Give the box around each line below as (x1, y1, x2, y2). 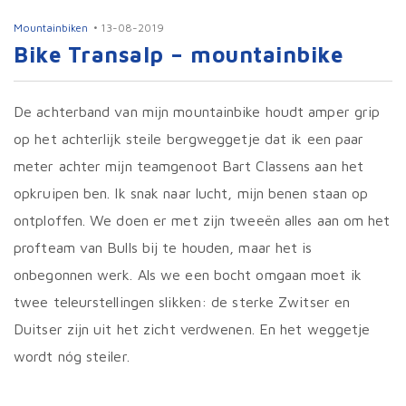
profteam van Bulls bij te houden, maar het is (14, 239, 313, 256)
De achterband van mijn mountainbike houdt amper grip (14, 103, 381, 120)
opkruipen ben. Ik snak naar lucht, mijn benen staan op (14, 185, 369, 201)
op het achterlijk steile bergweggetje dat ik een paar (14, 130, 364, 147)
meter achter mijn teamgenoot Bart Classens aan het (14, 158, 364, 174)
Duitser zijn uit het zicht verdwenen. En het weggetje (14, 321, 371, 337)
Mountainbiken (14, 21, 88, 34)
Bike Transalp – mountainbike (14, 42, 343, 67)
